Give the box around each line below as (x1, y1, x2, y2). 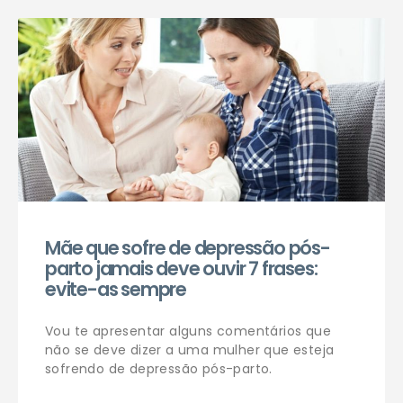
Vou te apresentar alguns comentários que (45, 322, 331, 340)
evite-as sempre (45, 276, 187, 302)
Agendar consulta (46, 129, 184, 148)
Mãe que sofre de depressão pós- (45, 235, 330, 261)
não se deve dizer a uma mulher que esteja (45, 341, 335, 359)
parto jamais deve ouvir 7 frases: (45, 255, 318, 282)
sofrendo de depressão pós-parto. (45, 360, 273, 378)
